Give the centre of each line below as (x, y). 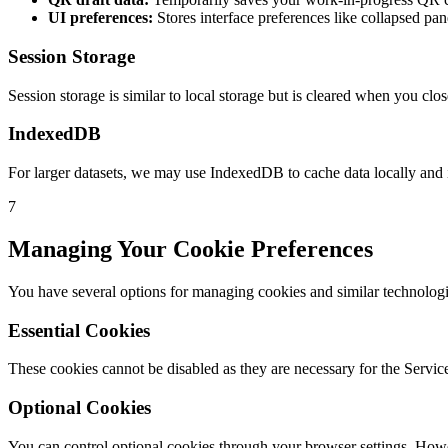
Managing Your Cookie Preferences (190, 248)
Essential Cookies (79, 330)
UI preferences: (100, 18)
